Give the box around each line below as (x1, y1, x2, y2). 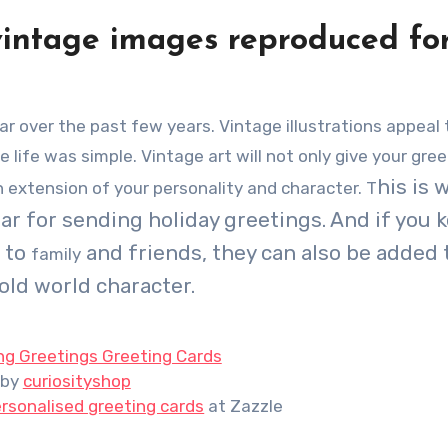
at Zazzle (204, 396, 284, 416)
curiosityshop (22, 371, 131, 391)
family (31, 244, 81, 264)
